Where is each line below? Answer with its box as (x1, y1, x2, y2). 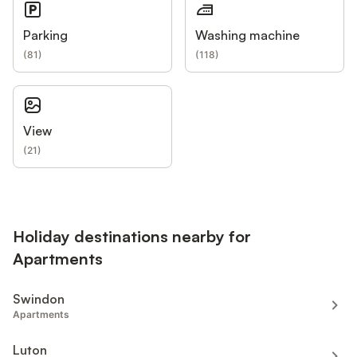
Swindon (13, 291, 65, 308)
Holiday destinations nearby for (13, 226, 251, 247)
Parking (23, 26, 68, 43)
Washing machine (195, 26, 300, 43)
